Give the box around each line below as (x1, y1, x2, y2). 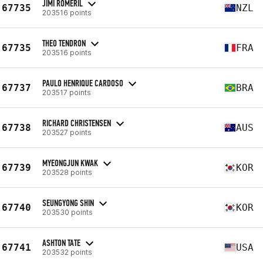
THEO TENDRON (42, 37, 86, 49)
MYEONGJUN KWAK (42, 157, 98, 168)
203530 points (42, 207, 93, 217)
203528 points (42, 167, 92, 177)
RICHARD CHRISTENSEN (42, 117, 111, 129)
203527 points (42, 127, 92, 137)
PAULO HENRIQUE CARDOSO (42, 77, 123, 89)
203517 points (42, 87, 91, 97)
